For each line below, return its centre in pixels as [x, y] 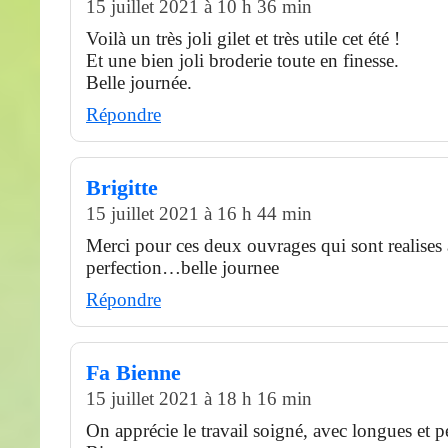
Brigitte [122, 187]
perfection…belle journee [182, 267]
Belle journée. [139, 82]
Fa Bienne [133, 372]
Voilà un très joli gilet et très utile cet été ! [243, 38]
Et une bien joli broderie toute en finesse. [242, 60]
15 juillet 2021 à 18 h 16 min [199, 398]
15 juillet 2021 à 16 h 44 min [199, 213]
